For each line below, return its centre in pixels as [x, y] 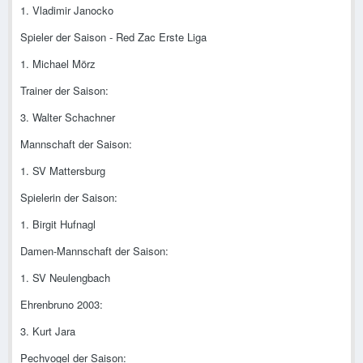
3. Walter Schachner [68, 117]
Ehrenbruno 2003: [62, 305]
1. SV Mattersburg [63, 171]
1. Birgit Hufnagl [58, 224]
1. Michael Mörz [58, 64]
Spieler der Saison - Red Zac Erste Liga [113, 37]
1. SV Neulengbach [65, 278]
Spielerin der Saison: [69, 198]
